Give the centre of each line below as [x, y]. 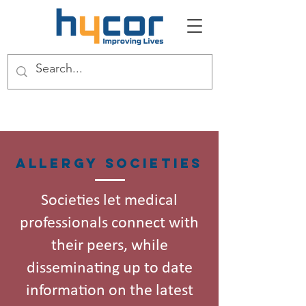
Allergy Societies [109, 163]
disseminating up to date [109, 268]
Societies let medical [109, 201]
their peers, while [109, 246]
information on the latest [109, 291]
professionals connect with [109, 223]
